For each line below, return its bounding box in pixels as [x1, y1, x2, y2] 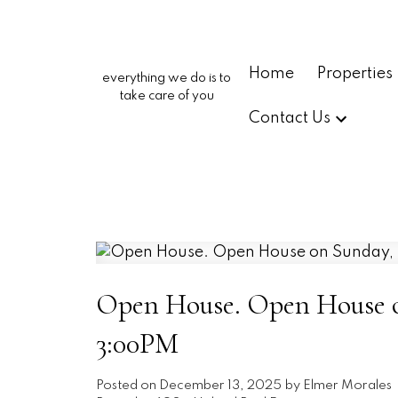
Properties [316, 65, 393, 82]
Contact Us [249, 110, 331, 127]
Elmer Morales [302, 379, 392, 393]
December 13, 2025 [158, 379, 282, 393]
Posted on [95, 379, 159, 393]
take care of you [119, 90, 214, 102]
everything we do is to [102, 72, 232, 84]
